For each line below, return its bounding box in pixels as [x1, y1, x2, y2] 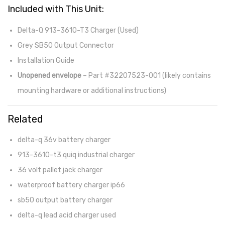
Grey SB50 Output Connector [18, 41, 114, 50]
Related [8, 113, 43, 125]
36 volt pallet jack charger [18, 166, 102, 174]
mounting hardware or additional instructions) [18, 86, 166, 95]
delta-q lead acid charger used [18, 211, 116, 219]
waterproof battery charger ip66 [18, 181, 125, 189]
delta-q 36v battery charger [18, 136, 110, 144]
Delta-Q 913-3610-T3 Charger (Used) [18, 26, 139, 35]
